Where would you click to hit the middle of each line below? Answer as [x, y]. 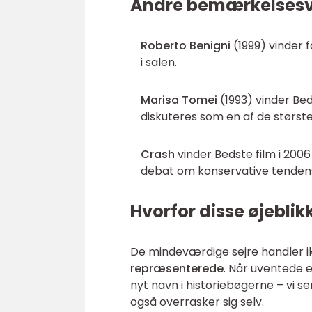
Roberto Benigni [186, 46]
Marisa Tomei [179, 100]
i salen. [159, 62]
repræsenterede [177, 268]
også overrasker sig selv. [197, 302]
